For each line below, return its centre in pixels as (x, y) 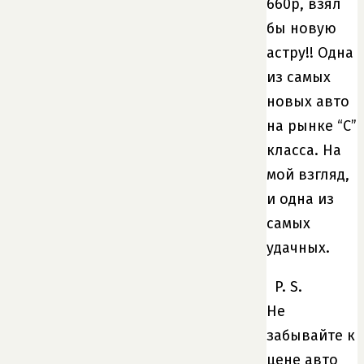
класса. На (304, 150)
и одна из (300, 199)
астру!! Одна (310, 52)
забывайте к (311, 335)
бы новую (301, 28)
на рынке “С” (312, 126)
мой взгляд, (308, 174)
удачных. (298, 247)
